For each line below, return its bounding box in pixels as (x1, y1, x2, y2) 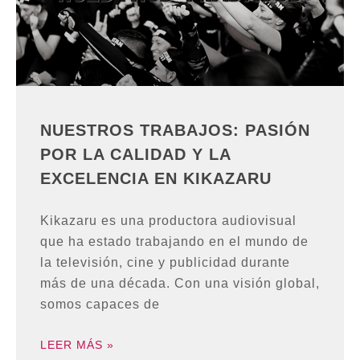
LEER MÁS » (40, 337, 114, 351)
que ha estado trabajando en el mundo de (40, 234, 309, 248)
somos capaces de (40, 297, 160, 311)
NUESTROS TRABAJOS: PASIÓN (40, 121, 310, 139)
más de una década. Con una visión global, (40, 276, 320, 290)
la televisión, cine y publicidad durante (40, 255, 290, 269)
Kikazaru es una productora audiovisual (40, 213, 297, 227)
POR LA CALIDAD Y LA (40, 145, 231, 163)
